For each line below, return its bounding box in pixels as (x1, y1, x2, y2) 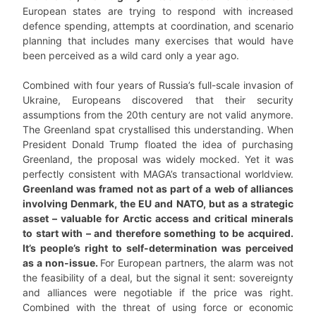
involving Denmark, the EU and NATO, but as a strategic (23, 197, 293, 209)
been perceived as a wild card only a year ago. (23, 49, 242, 61)
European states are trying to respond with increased (23, 5, 293, 17)
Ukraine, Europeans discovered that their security (23, 94, 293, 106)
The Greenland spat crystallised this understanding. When (23, 123, 293, 135)
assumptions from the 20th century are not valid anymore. (23, 109, 293, 121)
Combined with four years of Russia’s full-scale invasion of (23, 79, 293, 91)
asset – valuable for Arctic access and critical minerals (23, 212, 293, 224)
